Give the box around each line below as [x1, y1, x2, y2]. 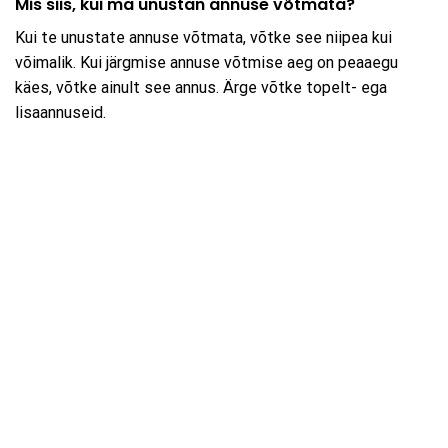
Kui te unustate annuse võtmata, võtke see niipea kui [15, 27, 392, 47]
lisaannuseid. [15, 102, 106, 122]
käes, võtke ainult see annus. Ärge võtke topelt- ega [15, 77, 387, 97]
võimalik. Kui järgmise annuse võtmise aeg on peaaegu [15, 52, 398, 72]
